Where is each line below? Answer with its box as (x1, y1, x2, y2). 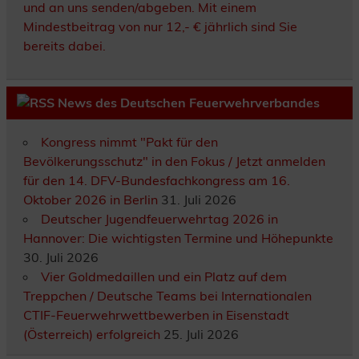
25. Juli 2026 (163, 325, 239, 342)
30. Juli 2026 (22, 248, 99, 265)
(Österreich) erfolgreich (22, 325, 160, 342)
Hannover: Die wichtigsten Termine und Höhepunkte (22, 229, 333, 246)
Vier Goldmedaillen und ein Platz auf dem (40, 268, 287, 284)
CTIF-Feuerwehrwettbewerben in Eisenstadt (22, 306, 289, 323)
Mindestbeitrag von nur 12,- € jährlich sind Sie (22, 18, 297, 34)
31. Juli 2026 (160, 191, 236, 208)
